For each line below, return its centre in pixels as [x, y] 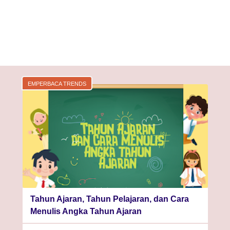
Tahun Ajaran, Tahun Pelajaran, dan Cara [109, 199]
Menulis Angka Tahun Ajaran [86, 212]
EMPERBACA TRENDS [57, 83]
